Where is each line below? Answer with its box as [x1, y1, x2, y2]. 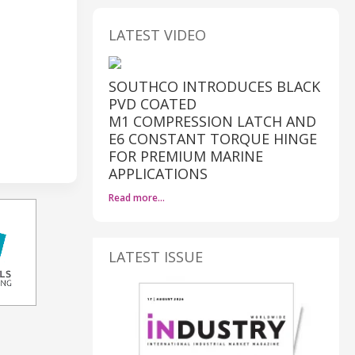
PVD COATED [109, 94, 197, 113]
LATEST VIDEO [109, 25, 206, 44]
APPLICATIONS [109, 163, 208, 183]
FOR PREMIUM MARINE [109, 146, 263, 166]
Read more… [109, 190, 165, 204]
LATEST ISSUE [109, 246, 203, 266]
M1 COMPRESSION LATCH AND [109, 111, 316, 131]
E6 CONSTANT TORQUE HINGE [109, 128, 317, 148]
